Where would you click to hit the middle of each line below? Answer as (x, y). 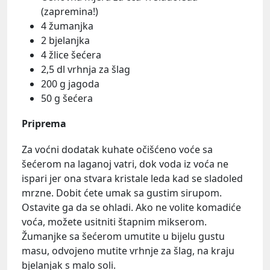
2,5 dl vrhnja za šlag (86, 70)
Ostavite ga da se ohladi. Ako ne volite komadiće (131, 207)
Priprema (44, 123)
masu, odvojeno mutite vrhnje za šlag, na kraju (128, 250)
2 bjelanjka (65, 41)
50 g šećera (67, 99)
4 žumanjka (67, 26)
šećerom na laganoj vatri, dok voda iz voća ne (125, 164)
